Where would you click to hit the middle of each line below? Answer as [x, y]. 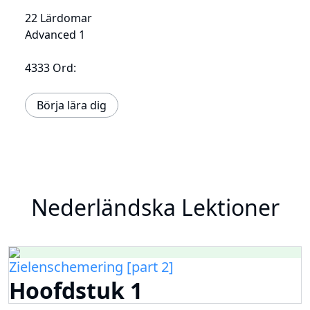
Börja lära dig [72, 105]
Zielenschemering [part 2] [91, 266]
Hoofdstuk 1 [76, 290]
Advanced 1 [55, 34]
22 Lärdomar [58, 18]
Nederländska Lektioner [155, 207]
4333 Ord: [51, 67]
